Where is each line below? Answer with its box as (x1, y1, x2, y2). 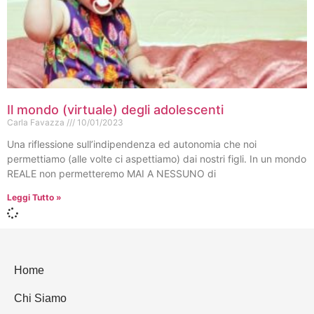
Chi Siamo (14, 292, 67, 304)
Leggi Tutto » (7, 191, 62, 203)
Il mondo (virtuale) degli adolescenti (7, 102, 224, 117)
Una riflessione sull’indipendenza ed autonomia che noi (7, 137, 257, 150)
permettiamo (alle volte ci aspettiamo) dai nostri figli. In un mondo (7, 152, 306, 165)
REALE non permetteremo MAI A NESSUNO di (7, 167, 216, 179)
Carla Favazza (7, 116, 67, 128)
